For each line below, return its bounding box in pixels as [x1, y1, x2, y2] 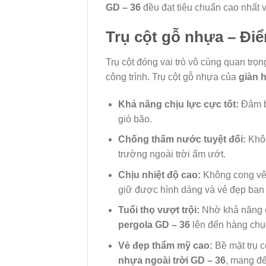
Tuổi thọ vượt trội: [118, 205, 199, 216]
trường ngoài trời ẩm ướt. [118, 149, 226, 160]
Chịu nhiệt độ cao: [118, 169, 201, 180]
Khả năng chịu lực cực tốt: [118, 99, 239, 109]
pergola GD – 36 [118, 220, 190, 230]
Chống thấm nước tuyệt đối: [118, 134, 246, 145]
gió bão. [118, 113, 152, 124]
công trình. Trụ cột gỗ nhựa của [106, 71, 239, 82]
